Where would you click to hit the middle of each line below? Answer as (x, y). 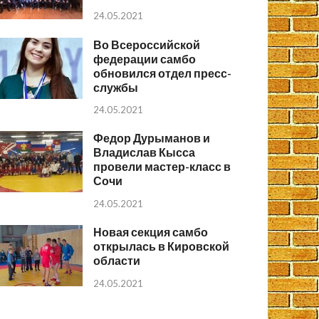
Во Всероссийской (147, 44)
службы (116, 87)
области (117, 261)
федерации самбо (145, 58)
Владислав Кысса (145, 152)
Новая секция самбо (151, 232)
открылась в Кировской (162, 246)
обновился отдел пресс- (163, 73)
